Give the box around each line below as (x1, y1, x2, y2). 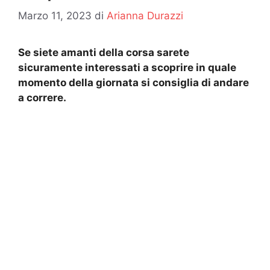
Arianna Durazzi (107, 10, 183, 22)
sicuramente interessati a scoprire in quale (18, 61, 236, 74)
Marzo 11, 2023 (18, 10, 92, 22)
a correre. (18, 92, 66, 104)
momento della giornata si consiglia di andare (18, 77, 249, 89)
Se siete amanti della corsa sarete (18, 46, 189, 59)
